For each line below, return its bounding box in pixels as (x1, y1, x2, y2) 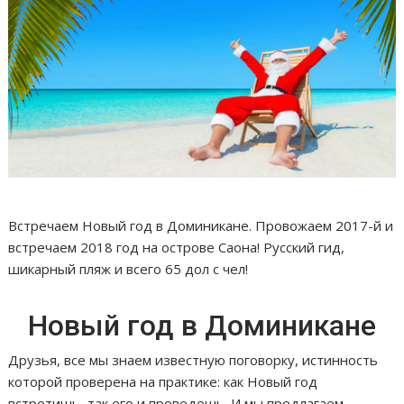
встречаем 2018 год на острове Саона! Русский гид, (8, 238, 345, 257)
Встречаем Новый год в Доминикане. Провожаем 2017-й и (8, 216, 394, 235)
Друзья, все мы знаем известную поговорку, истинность (8, 351, 379, 370)
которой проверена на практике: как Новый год (8, 372, 318, 391)
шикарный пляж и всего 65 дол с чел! (8, 260, 249, 279)
